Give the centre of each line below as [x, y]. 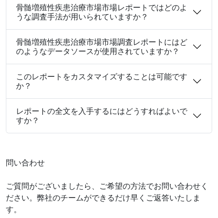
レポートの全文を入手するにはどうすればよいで [102, 111]
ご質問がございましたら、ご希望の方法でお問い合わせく [107, 186]
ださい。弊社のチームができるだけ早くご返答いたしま [103, 197]
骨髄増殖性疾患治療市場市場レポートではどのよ [102, 7]
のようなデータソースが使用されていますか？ [98, 51]
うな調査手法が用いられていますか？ [82, 16]
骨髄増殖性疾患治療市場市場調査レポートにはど [102, 42]
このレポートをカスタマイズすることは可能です [102, 76]
